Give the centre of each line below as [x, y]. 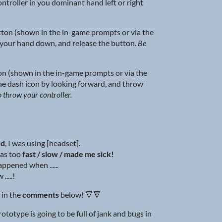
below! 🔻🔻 [80, 195]
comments [40, 195]
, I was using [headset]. [43, 143]
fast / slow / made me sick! [69, 154]
